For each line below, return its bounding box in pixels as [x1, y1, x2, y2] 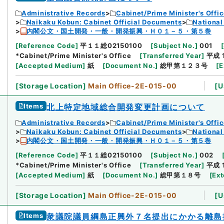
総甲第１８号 [159, 171, 201, 179]
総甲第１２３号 [159, 61, 208, 70]
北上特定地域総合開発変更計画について [46, 102, 205, 112]
